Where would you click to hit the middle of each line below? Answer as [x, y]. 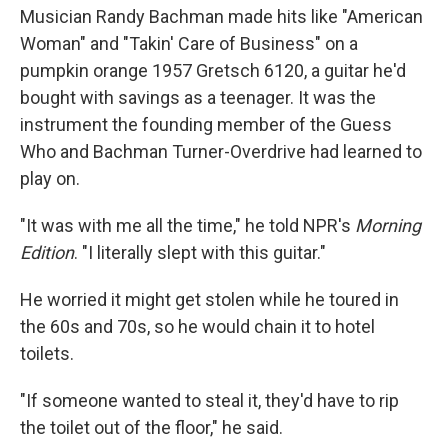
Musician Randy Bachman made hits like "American [221, 16]
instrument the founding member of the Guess [206, 124]
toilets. [47, 353]
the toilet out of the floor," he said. [151, 427]
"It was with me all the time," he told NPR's [187, 225]
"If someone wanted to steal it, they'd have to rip [209, 400]
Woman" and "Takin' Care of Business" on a [189, 43]
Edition [47, 252]
